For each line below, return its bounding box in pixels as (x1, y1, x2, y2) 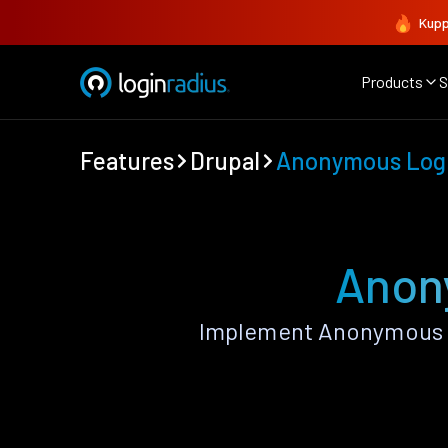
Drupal (190, 146, 260, 175)
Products (361, 72, 423, 91)
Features (80, 146, 174, 175)
